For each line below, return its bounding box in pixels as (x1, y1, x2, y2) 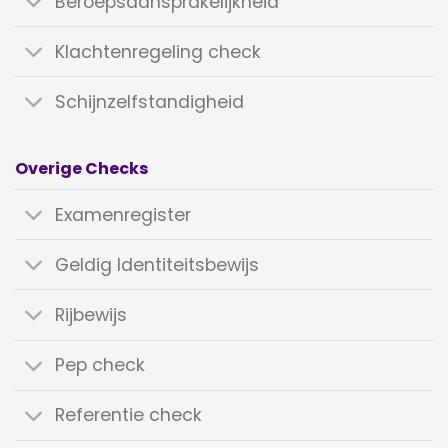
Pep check (55, 353, 146, 378)
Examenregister (55, 202, 192, 227)
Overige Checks (15, 157, 148, 181)
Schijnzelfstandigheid (55, 89, 245, 114)
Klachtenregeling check (55, 39, 262, 64)
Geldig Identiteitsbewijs (55, 252, 260, 277)
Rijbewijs (55, 303, 128, 328)
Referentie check (55, 403, 203, 428)
